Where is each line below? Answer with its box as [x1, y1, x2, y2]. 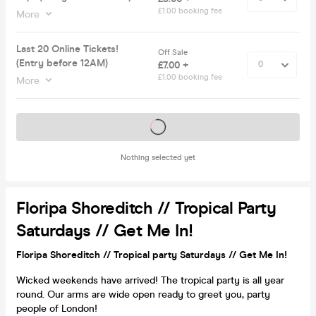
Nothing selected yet [121, 152, 195, 162]
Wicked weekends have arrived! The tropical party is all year [16, 274, 284, 286]
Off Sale [158, 47, 190, 57]
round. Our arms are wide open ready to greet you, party [16, 288, 270, 300]
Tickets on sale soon [112, 120, 204, 133]
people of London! [16, 302, 97, 315]
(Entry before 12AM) [16, 56, 108, 69]
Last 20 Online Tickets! [16, 42, 119, 55]
